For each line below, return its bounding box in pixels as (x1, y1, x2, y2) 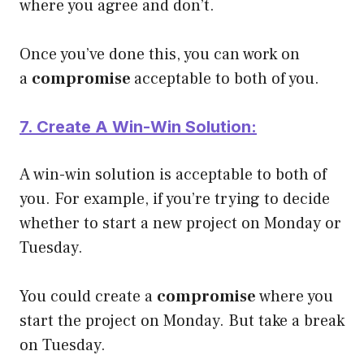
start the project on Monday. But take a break (19, 310, 344, 331)
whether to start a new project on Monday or (19, 212, 341, 234)
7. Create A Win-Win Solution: (19, 116, 257, 136)
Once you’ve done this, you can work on (19, 43, 300, 65)
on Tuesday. (19, 334, 106, 356)
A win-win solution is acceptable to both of (19, 163, 327, 185)
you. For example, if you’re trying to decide (19, 188, 330, 210)
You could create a (19, 285, 157, 307)
